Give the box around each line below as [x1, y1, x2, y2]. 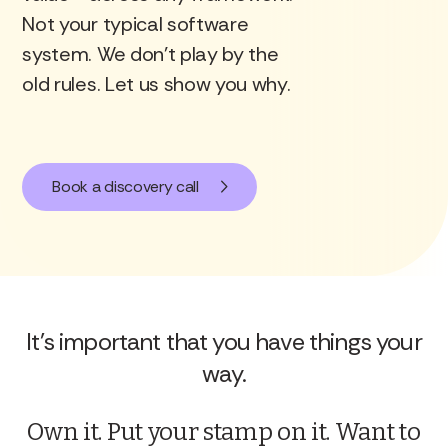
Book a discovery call [52, 176, 199, 197]
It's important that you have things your [26, 326, 422, 357]
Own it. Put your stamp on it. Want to [27, 418, 421, 446]
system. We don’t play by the [22, 41, 279, 67]
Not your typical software [22, 11, 249, 37]
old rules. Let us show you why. [22, 71, 291, 97]
